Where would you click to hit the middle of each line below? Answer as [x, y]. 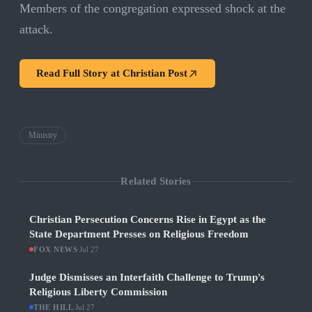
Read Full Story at [79, 73]
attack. [36, 30]
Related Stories [156, 181]
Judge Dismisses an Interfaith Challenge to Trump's [147, 278]
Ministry [43, 135]
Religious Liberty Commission [98, 292]
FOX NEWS [56, 250]
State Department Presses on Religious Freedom [139, 234]
